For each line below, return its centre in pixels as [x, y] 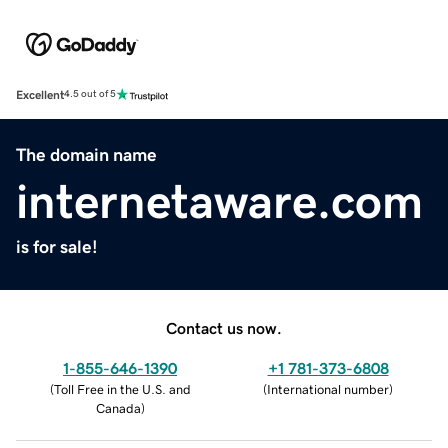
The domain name [86, 154]
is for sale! [57, 246]
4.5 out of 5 [90, 94]
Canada [118, 408]
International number [328, 389]
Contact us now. [224, 327]
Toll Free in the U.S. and [122, 389]
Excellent [40, 94]
